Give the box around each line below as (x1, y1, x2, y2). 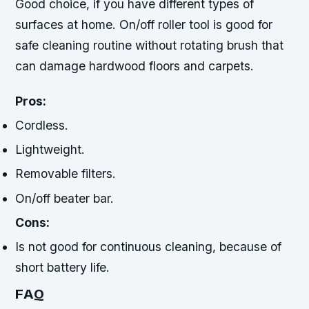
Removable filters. (15, 166, 117, 181)
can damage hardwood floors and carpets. (15, 58, 255, 73)
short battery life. (15, 260, 110, 275)
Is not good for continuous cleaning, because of (15, 239, 282, 255)
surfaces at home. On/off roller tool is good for (15, 17, 273, 32)
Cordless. (15, 117, 69, 132)
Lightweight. (15, 142, 86, 157)
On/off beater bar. (15, 190, 114, 206)
